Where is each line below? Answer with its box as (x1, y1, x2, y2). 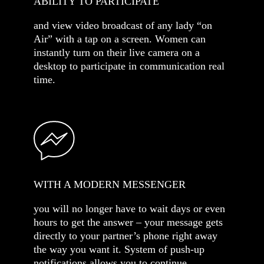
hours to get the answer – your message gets (34, 216, 223, 228)
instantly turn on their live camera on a (34, 47, 200, 58)
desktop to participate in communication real (34, 60, 225, 72)
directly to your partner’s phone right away (34, 230, 217, 242)
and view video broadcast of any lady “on (34, 19, 212, 31)
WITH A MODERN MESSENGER (34, 179, 186, 190)
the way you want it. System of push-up (34, 243, 204, 255)
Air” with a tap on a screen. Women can (34, 33, 206, 45)
